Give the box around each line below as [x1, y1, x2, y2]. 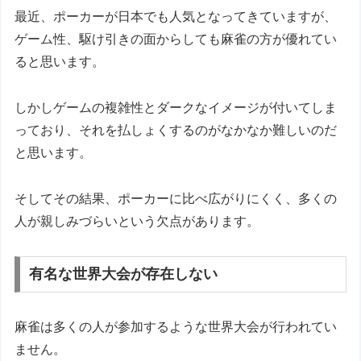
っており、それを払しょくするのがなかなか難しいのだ [15, 122, 338, 137]
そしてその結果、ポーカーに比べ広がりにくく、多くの [15, 191, 338, 205]
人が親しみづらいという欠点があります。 [15, 214, 260, 228]
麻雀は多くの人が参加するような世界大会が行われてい [15, 320, 338, 334]
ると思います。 [15, 55, 106, 69]
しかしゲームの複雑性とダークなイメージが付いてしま [15, 100, 338, 114]
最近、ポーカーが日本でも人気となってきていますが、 [15, 10, 338, 24]
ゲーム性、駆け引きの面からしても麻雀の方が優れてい [15, 32, 338, 47]
